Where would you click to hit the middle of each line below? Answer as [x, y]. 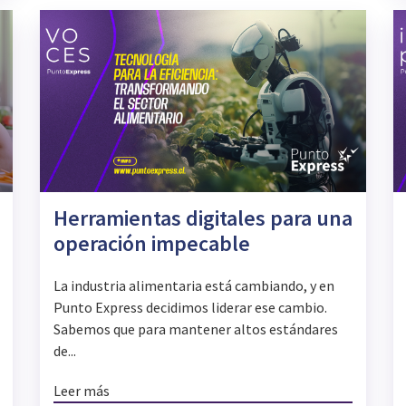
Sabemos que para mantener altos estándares [195, 329]
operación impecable [151, 244]
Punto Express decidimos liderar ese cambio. [190, 308]
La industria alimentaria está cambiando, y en [193, 286]
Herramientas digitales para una [203, 218]
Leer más [81, 391]
